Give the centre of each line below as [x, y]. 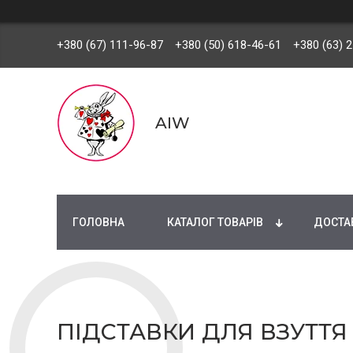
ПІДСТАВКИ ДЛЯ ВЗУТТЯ [202, 332]
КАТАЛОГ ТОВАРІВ [215, 222]
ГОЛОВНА [98, 222]
